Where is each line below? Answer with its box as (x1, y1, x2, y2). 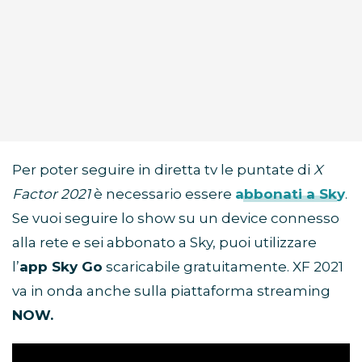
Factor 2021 (12, 186, 90, 203)
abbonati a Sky (235, 186, 345, 203)
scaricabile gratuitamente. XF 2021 (103, 259, 343, 276)
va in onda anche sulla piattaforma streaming (12, 283, 330, 300)
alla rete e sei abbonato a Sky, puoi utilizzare (12, 234, 317, 251)
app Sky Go (19, 259, 103, 276)
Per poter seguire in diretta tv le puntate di (12, 162, 310, 179)
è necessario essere (90, 186, 235, 203)
